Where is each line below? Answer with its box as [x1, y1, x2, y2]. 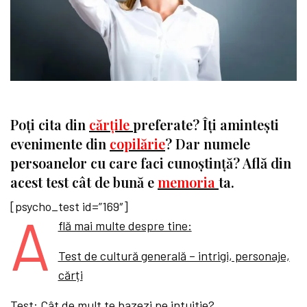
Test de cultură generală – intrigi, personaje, [58, 247, 290, 263]
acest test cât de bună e [10, 172, 158, 191]
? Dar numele [165, 134, 250, 153]
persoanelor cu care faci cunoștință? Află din [10, 153, 291, 172]
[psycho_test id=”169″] [10, 198, 128, 214]
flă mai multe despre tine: [58, 217, 192, 233]
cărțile [89, 114, 130, 134]
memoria [158, 172, 215, 191]
